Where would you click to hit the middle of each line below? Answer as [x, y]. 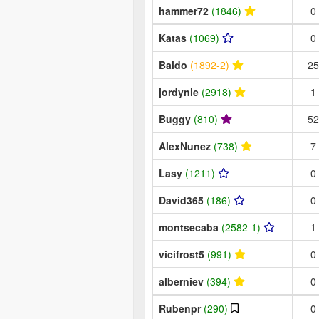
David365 [183, 200]
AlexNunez [186, 146]
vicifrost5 [183, 254]
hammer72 [185, 10]
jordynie [180, 91]
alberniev [183, 281]
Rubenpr [181, 308]
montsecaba [190, 227]
